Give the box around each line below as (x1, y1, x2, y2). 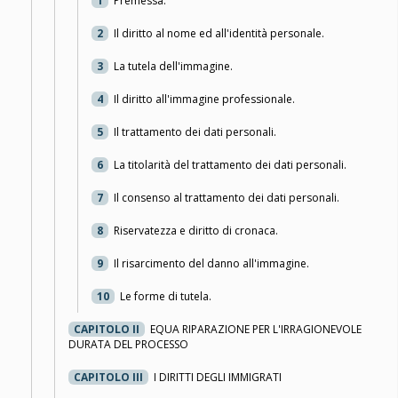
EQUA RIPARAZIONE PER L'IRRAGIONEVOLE (150, 322, 362, 338)
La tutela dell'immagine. (114, 59, 233, 75)
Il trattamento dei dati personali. (114, 124, 276, 140)
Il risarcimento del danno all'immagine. (114, 256, 309, 272)
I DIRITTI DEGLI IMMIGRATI (154, 370, 282, 386)
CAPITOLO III (74, 370, 143, 386)
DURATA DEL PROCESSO (68, 337, 188, 353)
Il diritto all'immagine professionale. (114, 92, 295, 107)
